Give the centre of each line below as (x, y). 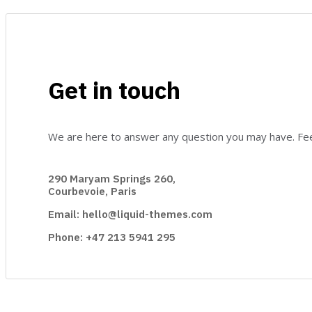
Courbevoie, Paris (92, 191)
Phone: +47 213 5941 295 (112, 237)
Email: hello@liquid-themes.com (130, 214)
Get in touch (114, 90)
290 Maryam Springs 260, (112, 178)
